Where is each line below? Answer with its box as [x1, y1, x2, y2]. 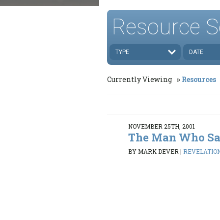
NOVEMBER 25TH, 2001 [128, 122, 195, 130]
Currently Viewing [107, 74, 173, 84]
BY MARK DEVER [128, 147, 179, 156]
